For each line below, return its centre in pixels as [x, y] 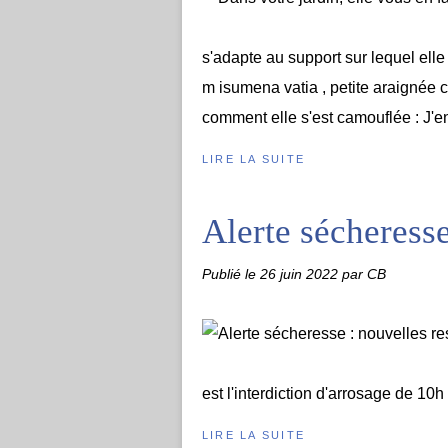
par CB [364, 274]
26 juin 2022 [301, 274]
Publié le [231, 274]
